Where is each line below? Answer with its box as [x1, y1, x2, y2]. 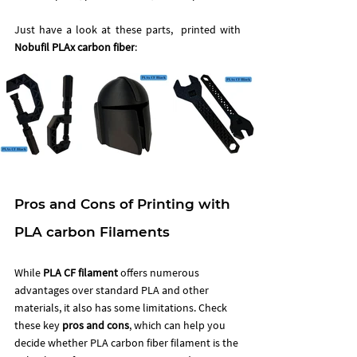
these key [14, 317, 62, 332]
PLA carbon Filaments [14, 223, 170, 240]
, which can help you [129, 317, 228, 332]
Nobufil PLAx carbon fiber [14, 39, 135, 54]
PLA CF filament [43, 265, 118, 280]
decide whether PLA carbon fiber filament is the [14, 335, 241, 350]
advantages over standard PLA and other [14, 282, 211, 297]
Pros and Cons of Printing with [14, 195, 234, 212]
